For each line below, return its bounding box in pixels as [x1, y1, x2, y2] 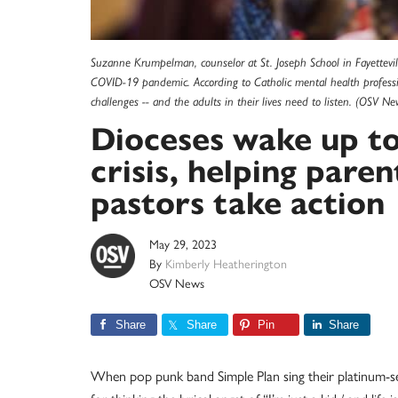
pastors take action [91, 183, 385, 223]
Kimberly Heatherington [165, 254, 287, 272]
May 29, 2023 [149, 235, 217, 252]
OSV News [149, 274, 204, 291]
